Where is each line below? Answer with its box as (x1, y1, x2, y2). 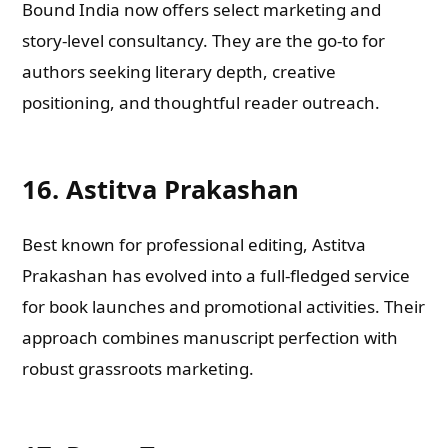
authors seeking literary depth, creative (22, 60, 337, 83)
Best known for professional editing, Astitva (22, 233, 367, 256)
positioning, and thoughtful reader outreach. (22, 91, 381, 114)
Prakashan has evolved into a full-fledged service (22, 264, 411, 287)
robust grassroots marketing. (22, 357, 255, 380)
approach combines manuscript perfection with (22, 326, 399, 349)
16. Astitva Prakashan (22, 172, 300, 206)
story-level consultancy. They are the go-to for (22, 29, 386, 52)
